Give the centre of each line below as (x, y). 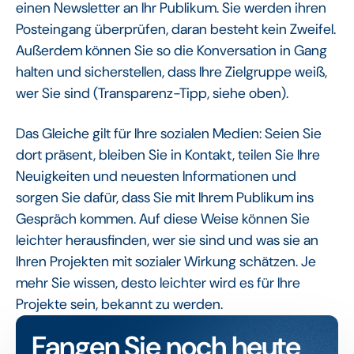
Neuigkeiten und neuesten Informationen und (156, 176)
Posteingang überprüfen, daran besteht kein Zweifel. (176, 29)
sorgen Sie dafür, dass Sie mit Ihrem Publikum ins (165, 197)
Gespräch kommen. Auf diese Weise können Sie (163, 218)
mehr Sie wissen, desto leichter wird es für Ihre (158, 282)
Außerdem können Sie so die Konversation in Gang (171, 50)
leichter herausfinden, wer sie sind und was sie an (167, 240)
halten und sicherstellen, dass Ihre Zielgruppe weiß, (171, 72)
